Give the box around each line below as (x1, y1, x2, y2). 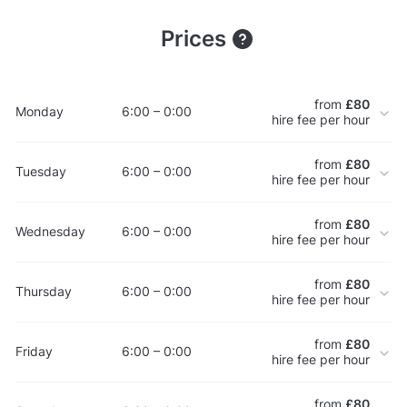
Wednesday (15, 223, 85, 240)
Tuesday (15, 164, 66, 180)
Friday (15, 343, 53, 360)
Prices (161, 25, 232, 52)
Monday (15, 104, 64, 120)
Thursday (15, 283, 72, 300)
